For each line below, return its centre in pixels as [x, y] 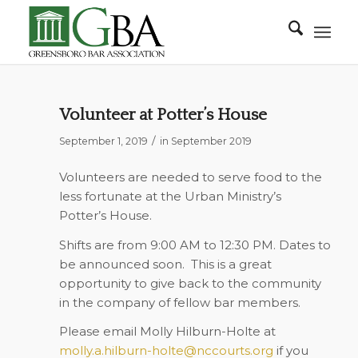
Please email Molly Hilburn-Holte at [167, 332]
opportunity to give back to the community [190, 283]
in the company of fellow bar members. [179, 302]
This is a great [231, 264]
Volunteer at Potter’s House [163, 115]
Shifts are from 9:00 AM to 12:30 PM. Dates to [195, 245]
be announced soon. [121, 264]
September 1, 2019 [103, 141]
